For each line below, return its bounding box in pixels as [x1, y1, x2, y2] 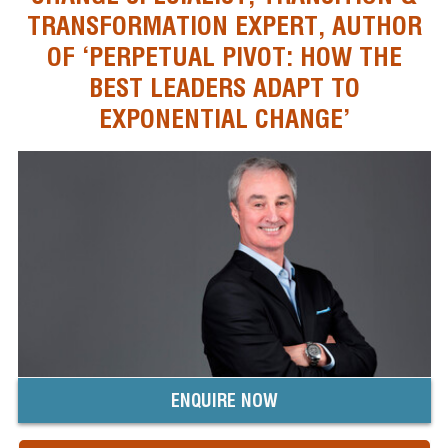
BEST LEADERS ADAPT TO [88, 71, 360, 103]
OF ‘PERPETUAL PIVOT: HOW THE [46, 40, 402, 72]
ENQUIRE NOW [170, 390, 278, 412]
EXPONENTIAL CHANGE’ [98, 102, 350, 134]
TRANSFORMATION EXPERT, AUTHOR [26, 9, 422, 41]
